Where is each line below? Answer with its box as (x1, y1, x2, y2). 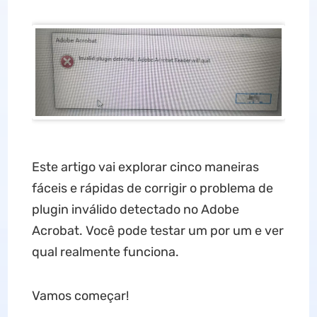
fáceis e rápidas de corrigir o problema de (31, 180, 273, 197)
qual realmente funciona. (31, 244, 179, 260)
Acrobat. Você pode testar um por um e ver (31, 223, 284, 239)
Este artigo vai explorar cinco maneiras (31, 159, 259, 175)
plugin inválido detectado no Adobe (31, 202, 239, 218)
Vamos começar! (31, 288, 129, 304)
